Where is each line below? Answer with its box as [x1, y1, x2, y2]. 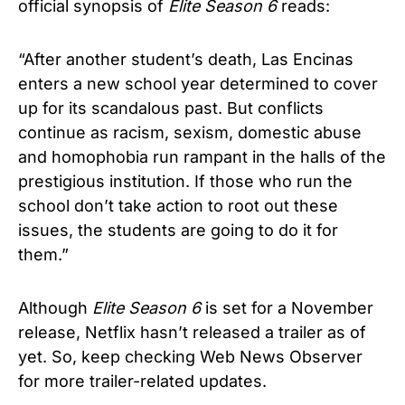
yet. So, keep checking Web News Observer [18, 346, 363, 366]
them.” [18, 244, 69, 264]
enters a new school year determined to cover [18, 73, 378, 93]
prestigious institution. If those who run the [18, 171, 353, 191]
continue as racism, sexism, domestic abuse [18, 122, 362, 142]
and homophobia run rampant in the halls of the [18, 146, 386, 166]
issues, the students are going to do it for [18, 220, 338, 240]
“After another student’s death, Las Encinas [18, 49, 353, 69]
